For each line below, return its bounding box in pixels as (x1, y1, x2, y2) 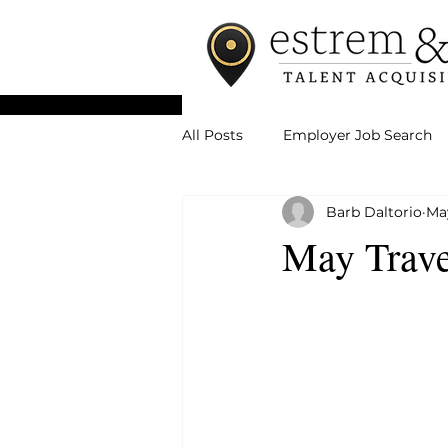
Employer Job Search (283, 125, 432, 144)
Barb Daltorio (326, 202, 422, 221)
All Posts (182, 125, 243, 144)
